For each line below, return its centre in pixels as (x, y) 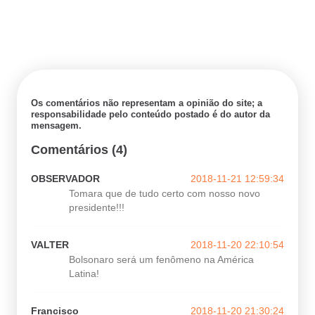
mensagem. (56, 126)
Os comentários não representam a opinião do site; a (147, 103)
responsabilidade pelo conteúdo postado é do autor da (150, 115)
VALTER (50, 245)
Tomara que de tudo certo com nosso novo (165, 194)
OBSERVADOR (65, 179)
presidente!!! (97, 208)
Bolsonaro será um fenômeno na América (161, 260)
